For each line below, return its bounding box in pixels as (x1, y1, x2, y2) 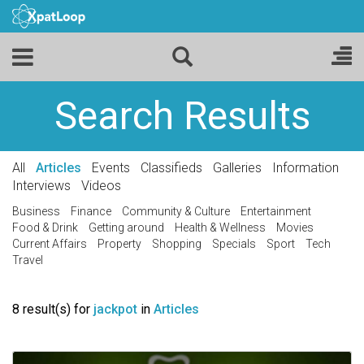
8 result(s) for (12, 301, 93, 317)
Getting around (89, 221, 164, 234)
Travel (12, 253, 43, 266)
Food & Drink (12, 221, 78, 234)
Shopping (152, 237, 201, 250)
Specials (212, 237, 256, 250)
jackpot (93, 301, 137, 317)
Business (12, 205, 60, 218)
